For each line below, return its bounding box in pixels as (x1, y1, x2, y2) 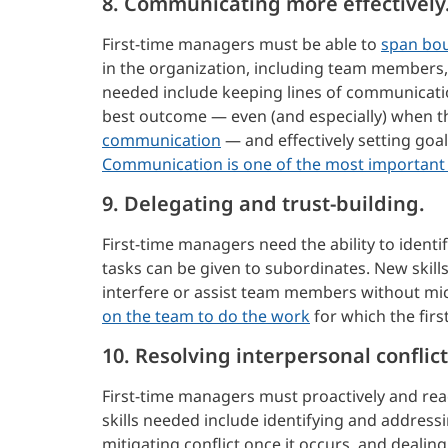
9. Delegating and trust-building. (102, 189, 425, 217)
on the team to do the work (102, 304, 310, 327)
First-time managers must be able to (102, 32, 381, 55)
